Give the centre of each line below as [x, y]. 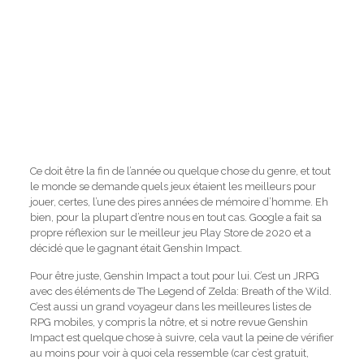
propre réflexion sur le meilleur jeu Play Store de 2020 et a [170, 233]
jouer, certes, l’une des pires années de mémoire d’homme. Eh [179, 202]
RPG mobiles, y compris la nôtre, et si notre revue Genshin [169, 322]
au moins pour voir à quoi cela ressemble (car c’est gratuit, [169, 353]
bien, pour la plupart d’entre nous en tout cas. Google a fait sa [175, 217]
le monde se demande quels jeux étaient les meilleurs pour [173, 186]
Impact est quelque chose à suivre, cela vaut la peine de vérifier [182, 338]
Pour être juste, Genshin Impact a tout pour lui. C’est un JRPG [174, 276]
